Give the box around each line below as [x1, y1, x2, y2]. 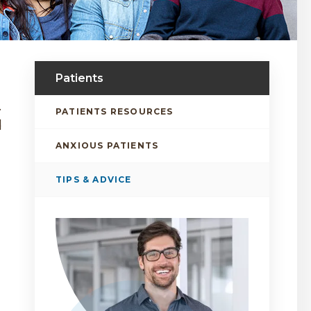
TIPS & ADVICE [56, 174, 132, 185]
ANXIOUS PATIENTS [56, 140, 159, 151]
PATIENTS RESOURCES [56, 106, 174, 117]
